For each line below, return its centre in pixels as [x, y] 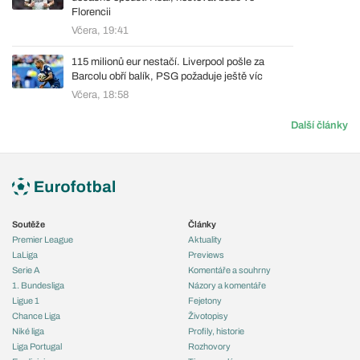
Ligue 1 [26, 300]
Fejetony [205, 300]
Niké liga [28, 331]
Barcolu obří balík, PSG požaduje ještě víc [167, 76]
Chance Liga [36, 315]
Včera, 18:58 [100, 94]
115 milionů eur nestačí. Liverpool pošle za [168, 61]
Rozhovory [209, 346]
